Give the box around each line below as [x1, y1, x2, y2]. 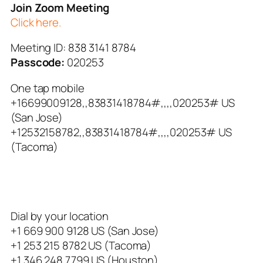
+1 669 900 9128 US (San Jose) [11, 222, 160, 238]
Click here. [11, 14, 61, 30]
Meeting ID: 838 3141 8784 [11, 40, 136, 56]
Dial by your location [11, 208, 109, 224]
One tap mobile [11, 80, 85, 96]
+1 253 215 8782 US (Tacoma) [11, 237, 152, 253]
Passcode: [11, 55, 65, 70]
